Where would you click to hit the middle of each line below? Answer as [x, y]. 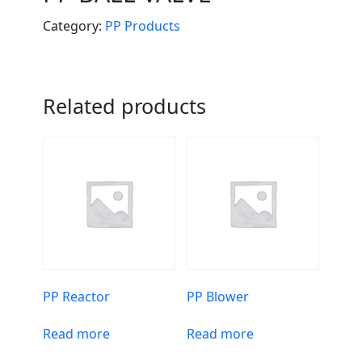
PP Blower [217, 296]
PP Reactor [76, 296]
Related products [124, 106]
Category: [74, 26]
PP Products [142, 26]
